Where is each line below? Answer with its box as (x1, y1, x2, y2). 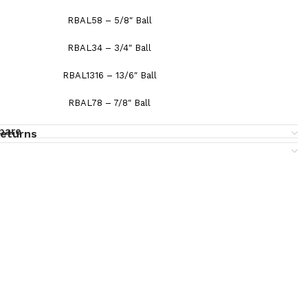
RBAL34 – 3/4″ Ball (67, 43, 151, 53)
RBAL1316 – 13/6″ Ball (62, 70, 157, 80)
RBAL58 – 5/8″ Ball (67, 15, 152, 25)
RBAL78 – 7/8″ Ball (68, 98, 151, 108)
